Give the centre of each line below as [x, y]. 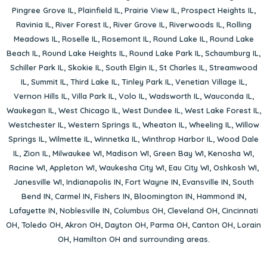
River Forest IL [82, 25]
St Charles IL [182, 68]
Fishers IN [112, 196]
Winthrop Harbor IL [177, 139]
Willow [247, 125]
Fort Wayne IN [151, 182]
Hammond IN [220, 196]
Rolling [239, 25]
